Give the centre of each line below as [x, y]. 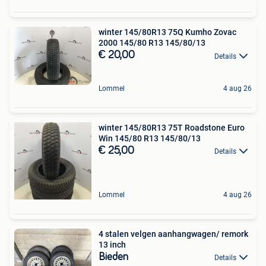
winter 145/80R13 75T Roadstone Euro [172, 127]
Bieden [113, 257]
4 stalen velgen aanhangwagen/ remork [173, 234]
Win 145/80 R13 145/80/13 [150, 138]
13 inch [112, 244]
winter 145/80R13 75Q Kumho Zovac [167, 32]
